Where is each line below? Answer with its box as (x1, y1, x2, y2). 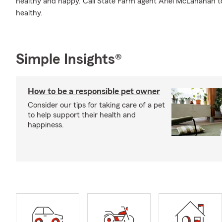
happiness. (28, 121, 64, 129)
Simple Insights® (16, 52, 122, 67)
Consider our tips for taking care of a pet (28, 101, 165, 109)
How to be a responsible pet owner (28, 87, 160, 96)
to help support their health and (28, 111, 136, 119)
